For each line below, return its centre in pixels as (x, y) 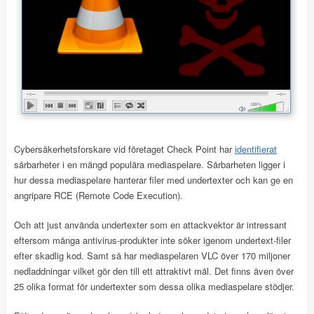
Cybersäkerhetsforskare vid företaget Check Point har (124, 149)
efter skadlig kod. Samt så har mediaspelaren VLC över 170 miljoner (152, 255)
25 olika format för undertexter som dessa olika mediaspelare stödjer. (154, 286)
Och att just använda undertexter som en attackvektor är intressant (150, 224)
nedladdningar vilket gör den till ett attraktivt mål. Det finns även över (154, 271)
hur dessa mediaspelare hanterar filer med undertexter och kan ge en (153, 179)
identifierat (256, 149)
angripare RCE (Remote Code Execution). (98, 195)
